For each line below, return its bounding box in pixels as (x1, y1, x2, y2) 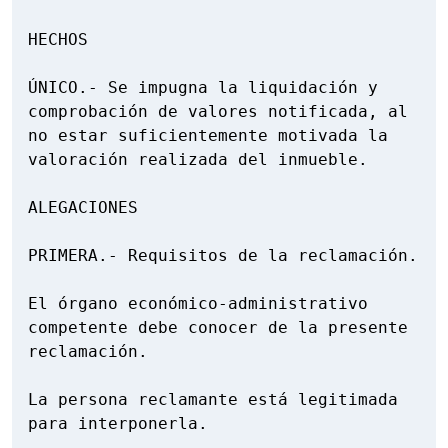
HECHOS (28, 30, 88, 50)
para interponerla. (28, 414, 208, 434)
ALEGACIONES (28, 198, 138, 218)
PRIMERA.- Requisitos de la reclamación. (28, 246, 418, 266)
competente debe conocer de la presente (28, 318, 408, 338)
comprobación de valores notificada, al (28, 102, 408, 122)
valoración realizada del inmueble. (28, 150, 368, 170)
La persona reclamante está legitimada (28, 390, 398, 410)
